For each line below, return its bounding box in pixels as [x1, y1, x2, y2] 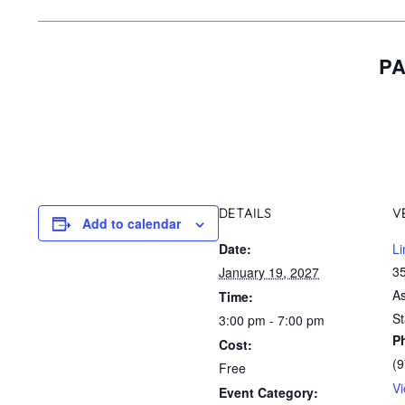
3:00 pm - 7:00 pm [219, 310, 325, 329]
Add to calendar [82, 213, 181, 232]
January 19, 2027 [219, 262, 319, 281]
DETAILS [219, 204, 272, 221]
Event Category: [219, 382, 318, 401]
